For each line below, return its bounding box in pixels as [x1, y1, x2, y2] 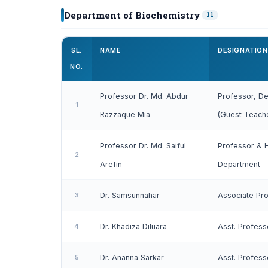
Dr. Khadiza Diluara [100, 222, 167, 231]
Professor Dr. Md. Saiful [100, 141, 186, 150]
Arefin [100, 160, 122, 169]
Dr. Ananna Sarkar [100, 253, 164, 262]
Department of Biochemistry [64, 9, 200, 21]
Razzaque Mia [100, 110, 150, 119]
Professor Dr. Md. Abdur [100, 92, 188, 100]
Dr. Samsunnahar [100, 191, 160, 200]
